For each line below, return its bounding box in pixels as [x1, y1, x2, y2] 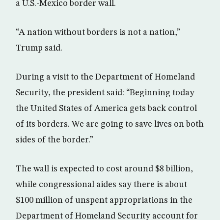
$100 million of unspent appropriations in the [16, 195, 192, 205]
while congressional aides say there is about [16, 180, 187, 189]
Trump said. [16, 43, 62, 53]
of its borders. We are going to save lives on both [16, 119, 204, 129]
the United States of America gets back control [16, 104, 197, 113]
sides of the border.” [16, 135, 93, 144]
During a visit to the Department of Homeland [16, 72, 195, 82]
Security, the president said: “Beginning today [16, 88, 194, 97]
